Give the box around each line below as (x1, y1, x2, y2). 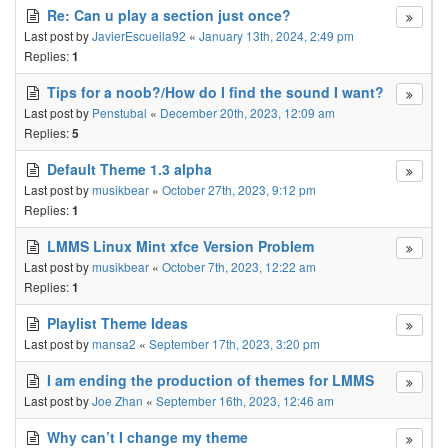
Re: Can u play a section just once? (47, 5, 291, 25)
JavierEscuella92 (92, 27, 186, 44)
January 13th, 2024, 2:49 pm (199, 27, 354, 44)
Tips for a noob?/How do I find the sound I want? (47, 82, 384, 102)
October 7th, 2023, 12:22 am (162, 258, 316, 275)
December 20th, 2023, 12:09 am (160, 104, 335, 121)
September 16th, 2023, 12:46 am (156, 392, 334, 409)
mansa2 (92, 335, 136, 352)
